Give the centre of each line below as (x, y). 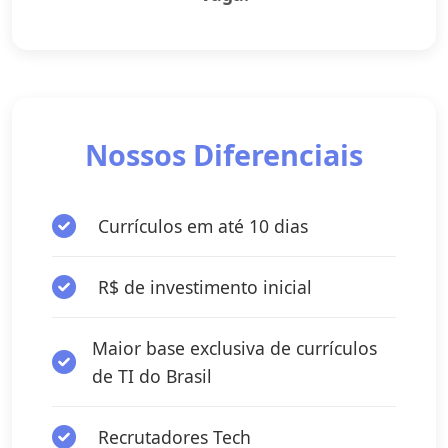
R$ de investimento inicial (205, 286)
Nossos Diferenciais (224, 154)
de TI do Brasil (152, 375)
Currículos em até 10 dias (203, 225)
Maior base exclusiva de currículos (234, 347)
